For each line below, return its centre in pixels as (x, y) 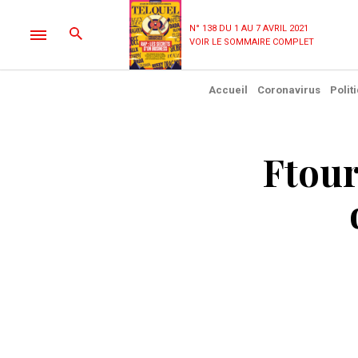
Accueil (228, 90)
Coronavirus (288, 90)
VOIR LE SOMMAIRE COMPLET (252, 42)
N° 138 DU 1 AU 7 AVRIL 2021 (249, 28)
